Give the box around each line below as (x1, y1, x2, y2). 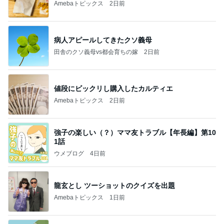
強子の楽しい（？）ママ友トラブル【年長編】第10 (54, 128, 216, 136)
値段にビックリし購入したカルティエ (54, 84, 173, 92)
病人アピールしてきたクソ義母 (54, 35, 152, 44)
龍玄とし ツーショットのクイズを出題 (54, 181, 175, 189)
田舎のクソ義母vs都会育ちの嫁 (54, 48, 138, 55)
